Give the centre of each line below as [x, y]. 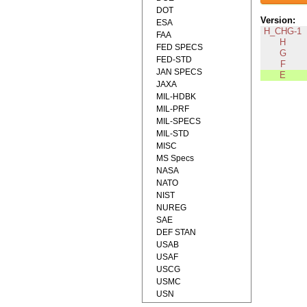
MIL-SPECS [179, 121]
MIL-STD [173, 134]
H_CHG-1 [283, 32]
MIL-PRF [173, 109]
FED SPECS [180, 47]
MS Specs [175, 158]
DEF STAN [176, 232]
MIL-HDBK [176, 97]
